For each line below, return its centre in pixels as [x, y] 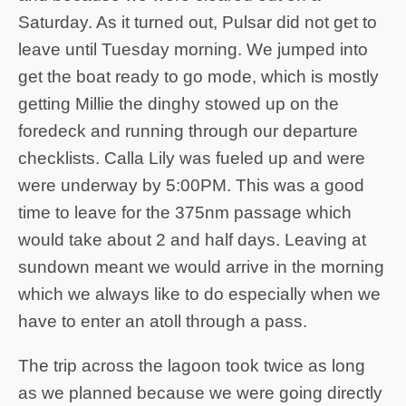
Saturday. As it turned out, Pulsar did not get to [198, 22]
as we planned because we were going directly [200, 392]
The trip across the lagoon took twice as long [192, 365]
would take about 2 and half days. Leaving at [192, 239]
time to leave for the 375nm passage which [185, 212]
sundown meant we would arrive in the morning [201, 266]
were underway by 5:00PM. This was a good [191, 185]
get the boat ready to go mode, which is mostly [198, 76]
